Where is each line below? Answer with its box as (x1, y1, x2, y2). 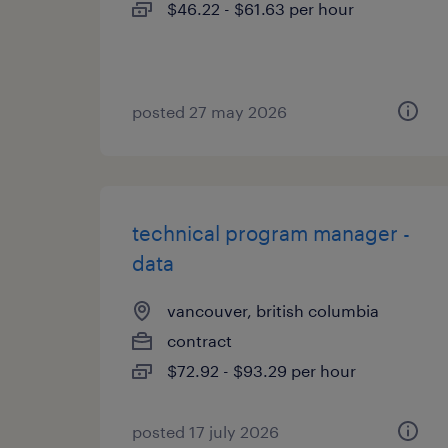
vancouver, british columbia (167, 301, 379, 320)
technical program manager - (132, 221, 410, 245)
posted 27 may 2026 (132, 102, 287, 121)
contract (167, 331, 232, 350)
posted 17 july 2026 (132, 422, 279, 441)
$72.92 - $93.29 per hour (167, 361, 356, 380)
